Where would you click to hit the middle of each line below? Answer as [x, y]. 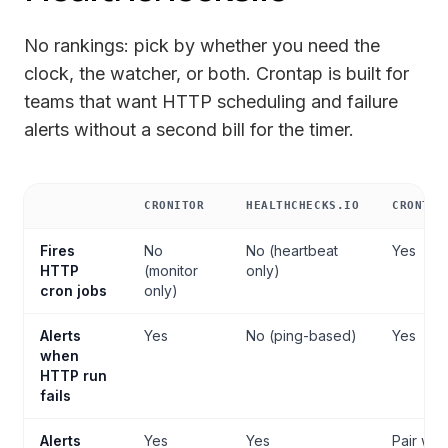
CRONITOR [174, 205]
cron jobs [73, 290]
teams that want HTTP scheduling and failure [211, 101]
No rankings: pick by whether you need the [202, 45]
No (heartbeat [292, 250]
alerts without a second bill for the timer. [189, 129]
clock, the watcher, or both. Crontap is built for [216, 73]
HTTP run [73, 375]
